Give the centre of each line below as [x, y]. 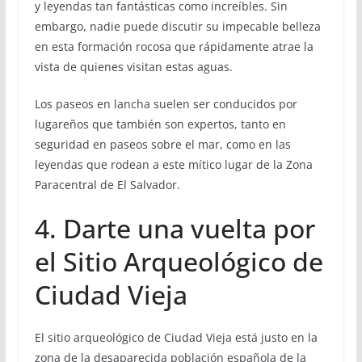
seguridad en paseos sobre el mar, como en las [162, 145]
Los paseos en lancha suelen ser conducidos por [166, 104]
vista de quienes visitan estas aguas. [133, 67]
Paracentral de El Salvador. [107, 185]
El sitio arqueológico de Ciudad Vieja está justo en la [176, 338]
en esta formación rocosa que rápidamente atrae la [174, 47]
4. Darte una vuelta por [175, 229]
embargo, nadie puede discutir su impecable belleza [177, 27]
